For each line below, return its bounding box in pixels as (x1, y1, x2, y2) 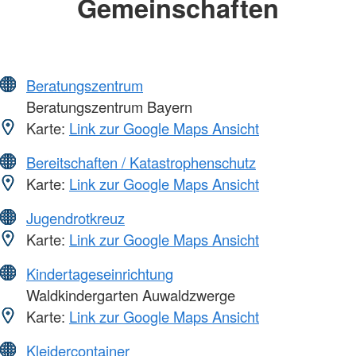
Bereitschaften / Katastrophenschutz (26, 151, 256, 172)
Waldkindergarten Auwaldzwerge (22, 284, 235, 305)
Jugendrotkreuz (26, 207, 125, 228)
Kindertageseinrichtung (26, 262, 173, 284)
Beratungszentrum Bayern (22, 95, 192, 117)
